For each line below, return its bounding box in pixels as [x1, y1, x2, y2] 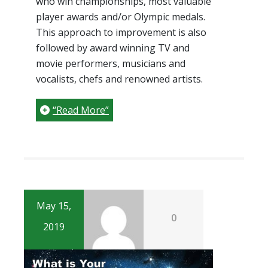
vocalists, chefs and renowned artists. [36, 72, 203, 86]
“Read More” [53, 103, 109, 117]
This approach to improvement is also [36, 26, 206, 39]
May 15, [36, 199, 71, 213]
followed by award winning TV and [36, 41, 190, 55]
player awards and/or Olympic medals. [36, 10, 205, 24]
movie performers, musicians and [36, 57, 185, 71]
